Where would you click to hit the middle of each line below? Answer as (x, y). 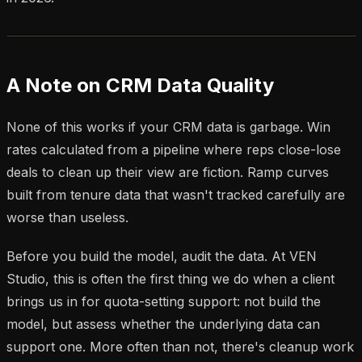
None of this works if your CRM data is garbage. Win (168, 126)
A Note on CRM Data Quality (140, 85)
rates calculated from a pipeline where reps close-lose (174, 149)
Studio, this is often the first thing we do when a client (170, 278)
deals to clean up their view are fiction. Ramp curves (168, 172)
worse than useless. (67, 217)
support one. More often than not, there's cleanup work (180, 346)
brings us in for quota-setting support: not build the (164, 301)
